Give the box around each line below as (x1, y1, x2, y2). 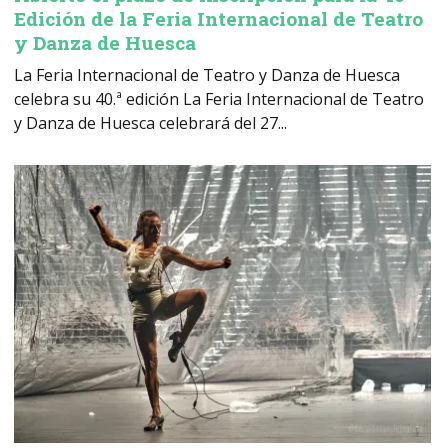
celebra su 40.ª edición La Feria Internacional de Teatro (14, 88, 425, 111)
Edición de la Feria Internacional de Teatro (14, 6, 424, 32)
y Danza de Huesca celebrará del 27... (14, 112, 288, 135)
